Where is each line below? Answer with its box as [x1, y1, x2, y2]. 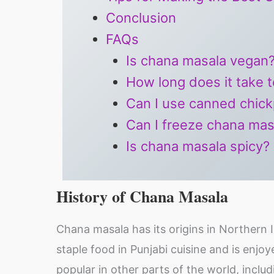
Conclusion [106, 10, 176, 26]
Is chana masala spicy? [126, 138, 270, 154]
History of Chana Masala [56, 185, 228, 208]
